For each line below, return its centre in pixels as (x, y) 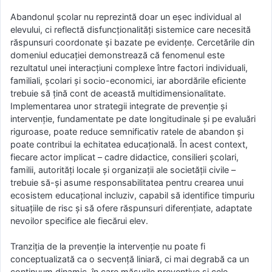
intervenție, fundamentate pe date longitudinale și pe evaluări (133, 118)
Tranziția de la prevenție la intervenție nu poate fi (108, 246)
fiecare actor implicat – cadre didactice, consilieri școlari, (124, 157)
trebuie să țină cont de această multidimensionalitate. (118, 93)
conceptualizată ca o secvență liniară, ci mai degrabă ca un (130, 259)
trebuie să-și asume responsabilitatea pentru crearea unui (127, 182)
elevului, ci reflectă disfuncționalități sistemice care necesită (131, 29)
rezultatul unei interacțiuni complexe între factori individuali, (129, 67)
